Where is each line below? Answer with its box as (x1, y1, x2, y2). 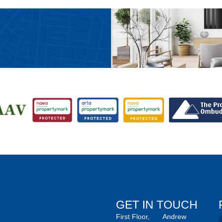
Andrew (162, 213, 186, 221)
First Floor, (116, 213, 150, 221)
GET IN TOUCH (116, 198, 198, 212)
